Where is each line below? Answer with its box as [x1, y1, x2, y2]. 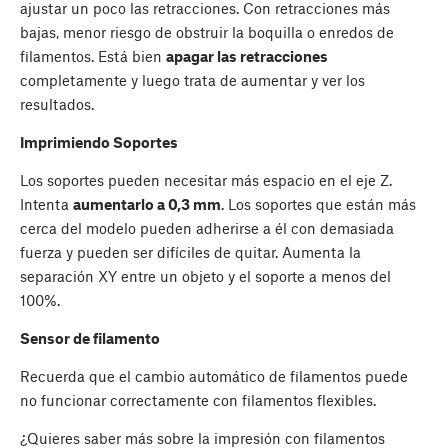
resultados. [20, 95, 94, 114]
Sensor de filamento [20, 329, 160, 348]
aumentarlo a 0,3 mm [73, 195, 221, 214]
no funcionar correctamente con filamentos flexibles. [20, 391, 376, 410]
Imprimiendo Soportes [20, 133, 178, 152]
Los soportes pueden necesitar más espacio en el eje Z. [20, 171, 392, 190]
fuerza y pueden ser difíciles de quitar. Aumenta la [20, 243, 361, 262]
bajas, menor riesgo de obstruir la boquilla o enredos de [20, 23, 394, 42]
